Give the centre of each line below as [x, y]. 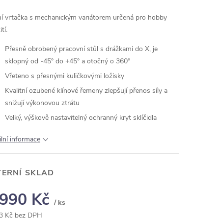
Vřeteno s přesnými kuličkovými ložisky [65, 76]
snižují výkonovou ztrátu [42, 103]
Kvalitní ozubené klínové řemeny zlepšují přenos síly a [86, 91]
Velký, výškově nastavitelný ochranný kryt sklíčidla [81, 118]
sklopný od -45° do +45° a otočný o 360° [68, 61]
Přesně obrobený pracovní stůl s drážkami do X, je [81, 49]
